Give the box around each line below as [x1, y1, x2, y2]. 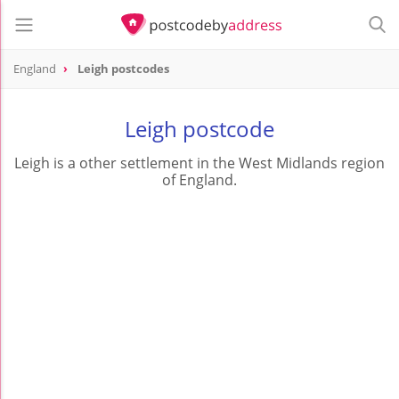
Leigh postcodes [77, 61, 169, 77]
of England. [162, 170, 237, 191]
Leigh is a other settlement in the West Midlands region [14, 153, 385, 174]
